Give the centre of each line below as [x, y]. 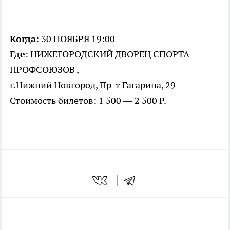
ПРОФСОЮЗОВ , [44, 70]
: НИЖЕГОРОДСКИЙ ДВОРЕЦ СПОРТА [107, 54]
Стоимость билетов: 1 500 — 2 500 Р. [88, 101]
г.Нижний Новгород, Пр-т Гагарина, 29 [93, 85]
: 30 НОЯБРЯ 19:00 [75, 39]
